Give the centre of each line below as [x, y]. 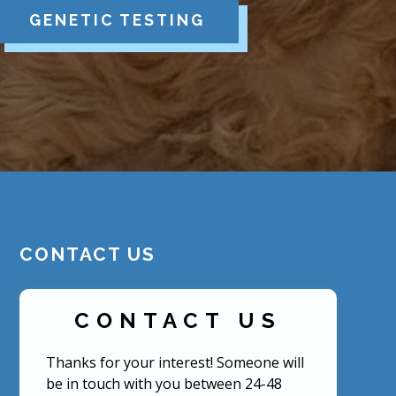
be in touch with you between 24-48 [164, 384]
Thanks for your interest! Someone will [175, 363]
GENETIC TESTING [117, 19]
